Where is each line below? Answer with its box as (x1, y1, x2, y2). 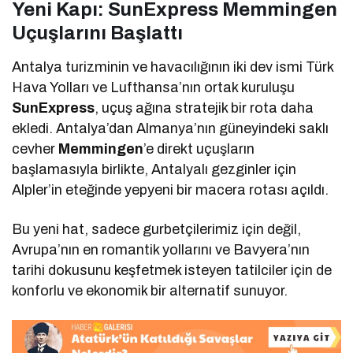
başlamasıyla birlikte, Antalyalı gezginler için (12, 161, 297, 177)
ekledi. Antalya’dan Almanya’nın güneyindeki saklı (12, 120, 329, 136)
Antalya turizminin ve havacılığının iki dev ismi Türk (12, 58, 334, 75)
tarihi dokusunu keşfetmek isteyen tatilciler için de (12, 262, 333, 278)
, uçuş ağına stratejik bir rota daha (95, 99, 314, 116)
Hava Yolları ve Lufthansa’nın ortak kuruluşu (12, 79, 295, 95)
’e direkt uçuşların (143, 140, 255, 157)
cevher (12, 140, 59, 157)
